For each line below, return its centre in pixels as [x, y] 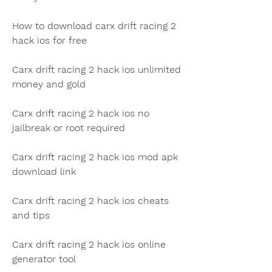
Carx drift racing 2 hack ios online [89, 244]
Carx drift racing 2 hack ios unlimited [97, 69]
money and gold [49, 84]
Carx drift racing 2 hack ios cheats [90, 200]
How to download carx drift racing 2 [94, 25]
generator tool [44, 259]
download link [44, 171]
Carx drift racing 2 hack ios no [81, 113]
